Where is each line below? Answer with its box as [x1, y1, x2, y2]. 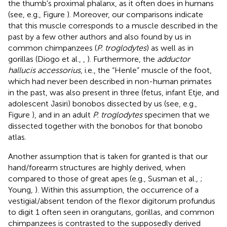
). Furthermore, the [87, 54, 157, 64]
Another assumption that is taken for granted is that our [8, 151, 208, 161]
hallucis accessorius [8, 65, 81, 75]
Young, [8, 184, 35, 195]
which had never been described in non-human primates [8, 76, 212, 86]
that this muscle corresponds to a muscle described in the [8, 20, 218, 30]
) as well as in [146, 43, 194, 53]
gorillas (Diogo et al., [8, 54, 83, 64]
